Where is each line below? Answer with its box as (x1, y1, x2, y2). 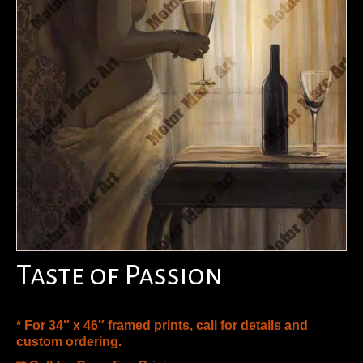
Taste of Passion (16, 259, 223, 291)
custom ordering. (16, 334, 122, 348)
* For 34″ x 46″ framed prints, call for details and (16, 318, 308, 332)
